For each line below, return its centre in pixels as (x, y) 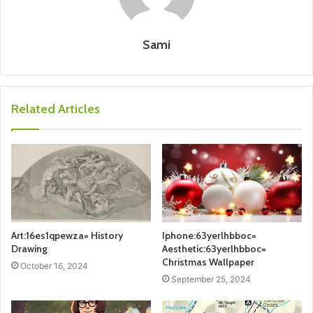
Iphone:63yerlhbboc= (209, 236)
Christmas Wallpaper (208, 262)
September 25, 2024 (211, 279)
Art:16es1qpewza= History (67, 236)
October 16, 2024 (54, 266)
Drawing (29, 249)
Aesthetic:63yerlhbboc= (214, 249)
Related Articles (56, 109)
